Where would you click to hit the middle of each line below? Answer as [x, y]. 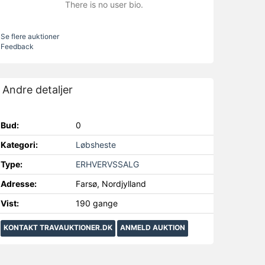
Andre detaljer [38, 90]
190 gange [96, 203]
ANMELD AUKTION [153, 227]
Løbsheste [96, 145]
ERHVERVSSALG [107, 164]
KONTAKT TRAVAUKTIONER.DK [58, 227]
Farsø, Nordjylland [111, 184]
